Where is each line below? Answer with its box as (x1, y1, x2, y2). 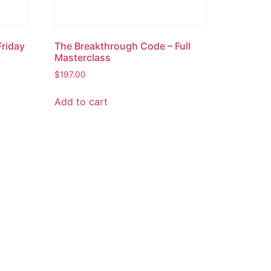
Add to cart (54, 96, 108, 108)
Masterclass (54, 51, 111, 64)
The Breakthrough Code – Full (54, 40, 191, 53)
